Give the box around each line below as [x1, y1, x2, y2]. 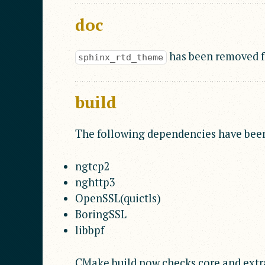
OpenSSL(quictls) [75, 190, 161, 205]
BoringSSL [75, 206, 127, 221]
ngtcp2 [75, 159, 110, 173]
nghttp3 [75, 174, 115, 189]
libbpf [75, 222, 104, 237]
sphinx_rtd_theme [78, 52, 164, 63]
